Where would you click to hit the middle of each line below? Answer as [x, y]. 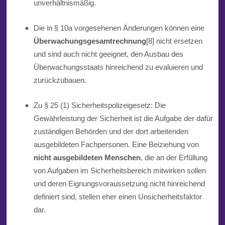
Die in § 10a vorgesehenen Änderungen [98, 28]
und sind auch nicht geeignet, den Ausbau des [108, 54]
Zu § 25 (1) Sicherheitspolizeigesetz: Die [99, 105]
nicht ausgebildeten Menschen [87, 158]
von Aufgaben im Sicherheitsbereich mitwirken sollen [120, 171]
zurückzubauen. [60, 80]
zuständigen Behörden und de [82, 132]
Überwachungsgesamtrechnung [90, 41]
